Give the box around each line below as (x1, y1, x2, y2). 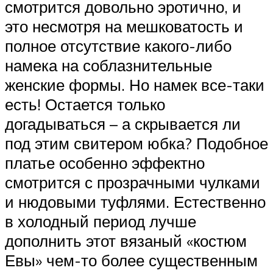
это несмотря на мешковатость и (5, 16, 243, 37)
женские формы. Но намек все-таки (5, 75, 264, 95)
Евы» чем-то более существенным (5, 250, 258, 271)
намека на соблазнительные (5, 55, 212, 76)
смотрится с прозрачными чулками (5, 172, 260, 193)
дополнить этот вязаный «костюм (5, 231, 247, 251)
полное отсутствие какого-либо (5, 36, 232, 56)
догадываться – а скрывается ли (5, 114, 241, 134)
